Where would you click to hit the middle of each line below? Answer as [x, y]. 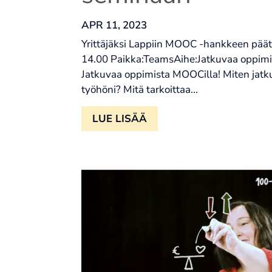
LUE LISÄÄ [120, 119]
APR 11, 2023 [114, 25]
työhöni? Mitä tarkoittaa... [140, 90]
